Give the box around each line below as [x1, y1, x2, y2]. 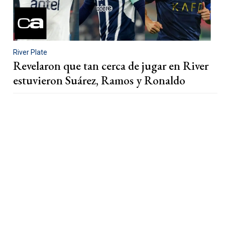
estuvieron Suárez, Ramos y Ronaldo [13, 72, 185, 88]
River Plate [13, 48, 47, 56]
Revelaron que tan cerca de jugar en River [13, 58, 208, 73]
